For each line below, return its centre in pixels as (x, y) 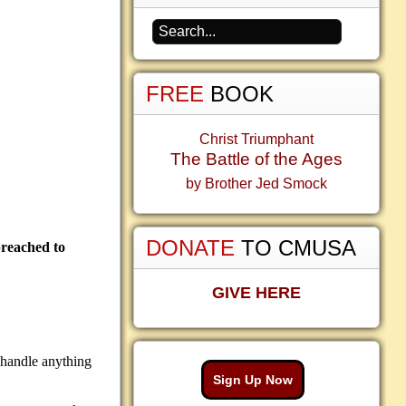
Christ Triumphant (256, 139)
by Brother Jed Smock (256, 184)
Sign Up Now (253, 380)
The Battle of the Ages (256, 159)
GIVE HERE (256, 293)
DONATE (193, 248)
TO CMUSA (299, 248)
